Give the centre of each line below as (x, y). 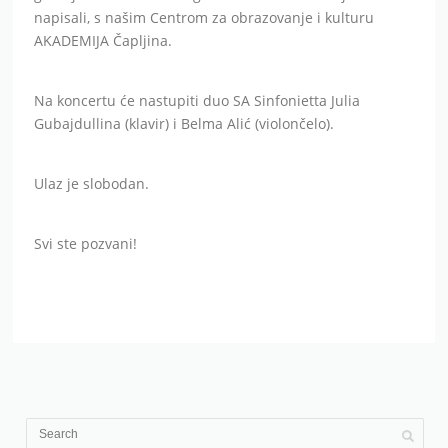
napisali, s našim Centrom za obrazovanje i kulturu (204, 18)
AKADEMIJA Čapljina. (103, 41)
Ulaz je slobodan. (92, 184)
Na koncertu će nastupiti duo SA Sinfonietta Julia (197, 101)
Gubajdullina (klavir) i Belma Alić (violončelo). (184, 124)
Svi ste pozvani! (86, 244)
